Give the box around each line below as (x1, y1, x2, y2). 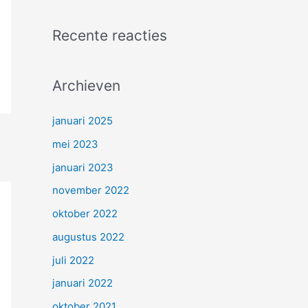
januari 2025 (52, 114, 113, 127)
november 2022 (52, 184, 129, 197)
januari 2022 (52, 276, 113, 290)
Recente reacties (52, 27, 167, 44)
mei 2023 (52, 137, 98, 151)
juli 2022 (52, 253, 94, 267)
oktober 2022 (52, 207, 118, 220)
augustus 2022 (52, 230, 124, 243)
